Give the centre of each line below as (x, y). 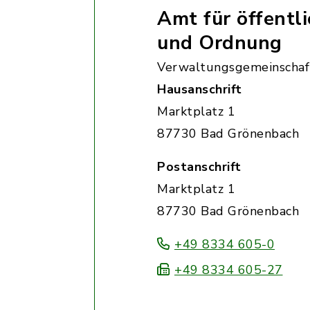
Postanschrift (199, 167)
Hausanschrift (200, 89)
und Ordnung (220, 43)
